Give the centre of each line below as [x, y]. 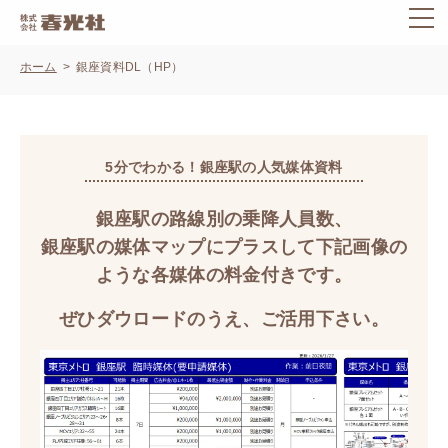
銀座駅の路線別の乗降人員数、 [224, 220]
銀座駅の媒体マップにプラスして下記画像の [224, 248]
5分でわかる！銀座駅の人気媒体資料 [224, 168]
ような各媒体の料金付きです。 [224, 276]
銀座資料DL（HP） [129, 67]
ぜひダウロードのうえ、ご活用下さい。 [224, 320]
